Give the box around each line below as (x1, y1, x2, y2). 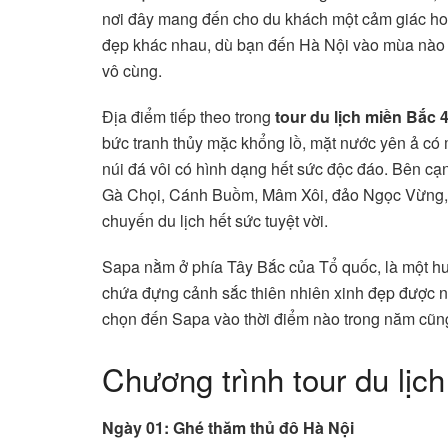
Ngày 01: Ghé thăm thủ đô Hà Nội (102, 416, 354, 440)
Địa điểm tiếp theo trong (102, 104, 275, 128)
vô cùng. (102, 58, 162, 82)
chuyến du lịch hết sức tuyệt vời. (102, 208, 328, 232)
